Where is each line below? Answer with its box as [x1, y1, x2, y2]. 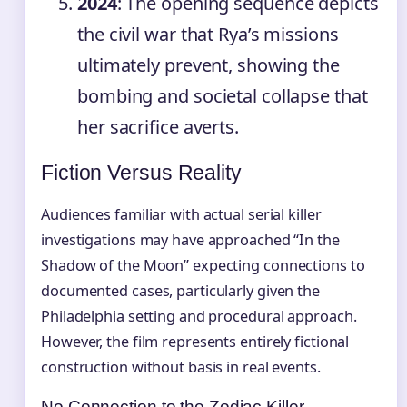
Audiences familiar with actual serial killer [41, 204, 322, 225]
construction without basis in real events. [41, 357, 321, 378]
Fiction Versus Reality [41, 161, 242, 185]
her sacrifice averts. [77, 114, 239, 140]
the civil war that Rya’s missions [77, 22, 339, 47]
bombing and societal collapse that [77, 84, 368, 109]
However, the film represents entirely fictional [41, 332, 350, 352]
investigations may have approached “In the [41, 230, 340, 251]
